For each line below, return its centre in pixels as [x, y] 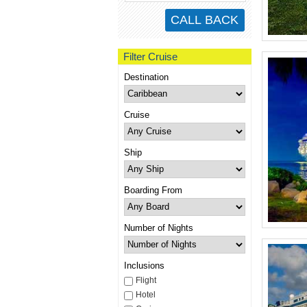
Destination [146, 77]
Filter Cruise [150, 56]
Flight [146, 280]
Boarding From [153, 190]
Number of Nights [158, 228]
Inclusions [144, 265]
